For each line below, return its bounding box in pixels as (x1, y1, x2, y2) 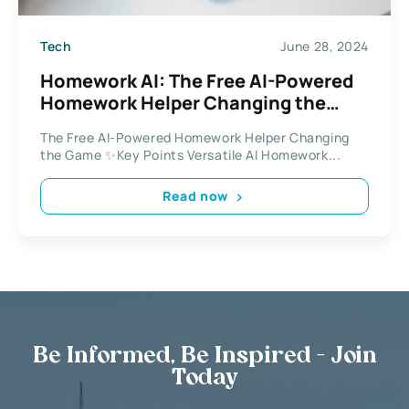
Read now (163, 187, 228, 205)
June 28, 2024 (279, 37, 369, 56)
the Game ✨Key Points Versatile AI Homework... (40, 145, 341, 163)
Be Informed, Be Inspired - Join (32, 345, 377, 368)
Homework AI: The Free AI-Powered (40, 68, 354, 93)
